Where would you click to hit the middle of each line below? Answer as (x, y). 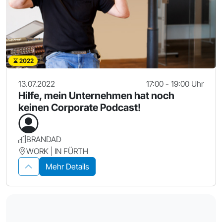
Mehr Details (67, 166)
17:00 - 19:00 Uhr (175, 83)
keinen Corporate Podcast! (80, 107)
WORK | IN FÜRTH (57, 151)
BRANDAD (44, 139)
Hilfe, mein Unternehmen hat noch (96, 95)
